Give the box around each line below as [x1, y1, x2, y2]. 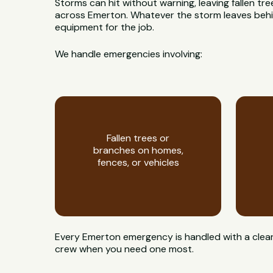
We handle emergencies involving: [55, 48, 203, 61]
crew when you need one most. [55, 242, 194, 255]
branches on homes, [93, 143, 183, 157]
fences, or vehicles [97, 155, 179, 169]
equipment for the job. [55, 21, 155, 34]
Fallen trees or [107, 131, 170, 144]
